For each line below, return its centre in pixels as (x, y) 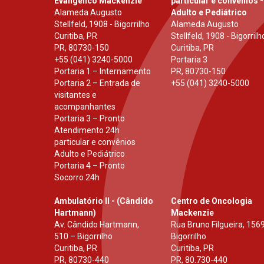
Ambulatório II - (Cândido (104, 201)
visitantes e (75, 95)
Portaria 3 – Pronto (90, 119)
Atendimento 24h (87, 131)
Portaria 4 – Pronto (90, 166)
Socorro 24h (77, 178)
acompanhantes (85, 107)
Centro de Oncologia (212, 201)
